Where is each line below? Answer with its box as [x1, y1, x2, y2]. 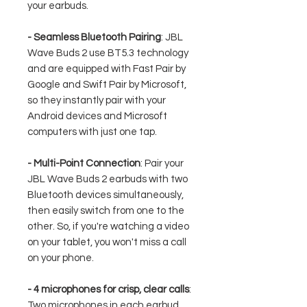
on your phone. [27, 253, 94, 263]
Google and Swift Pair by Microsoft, [27, 79, 186, 90]
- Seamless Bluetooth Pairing [27, 32, 161, 42]
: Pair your [140, 158, 184, 169]
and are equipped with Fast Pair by [27, 64, 186, 74]
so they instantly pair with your [27, 95, 166, 106]
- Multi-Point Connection [27, 158, 140, 169]
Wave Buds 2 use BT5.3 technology [27, 48, 188, 58]
